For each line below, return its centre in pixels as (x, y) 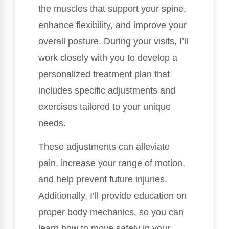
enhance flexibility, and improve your (112, 25)
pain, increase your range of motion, (112, 163)
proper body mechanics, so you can (111, 212)
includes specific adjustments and (107, 91)
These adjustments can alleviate (104, 147)
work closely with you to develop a (108, 58)
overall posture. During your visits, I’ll (113, 42)
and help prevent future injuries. (103, 180)
